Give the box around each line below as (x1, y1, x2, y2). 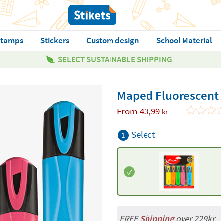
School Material (156, 35, 212, 46)
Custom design (86, 35, 139, 46)
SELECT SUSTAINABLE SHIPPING (58, 54, 172, 65)
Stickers (40, 35, 69, 46)
